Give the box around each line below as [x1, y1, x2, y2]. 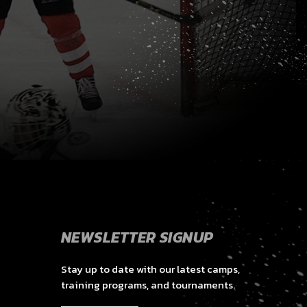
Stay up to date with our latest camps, [60, 261, 240, 277]
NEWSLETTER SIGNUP [60, 226, 214, 249]
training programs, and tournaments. [60, 277, 235, 293]
